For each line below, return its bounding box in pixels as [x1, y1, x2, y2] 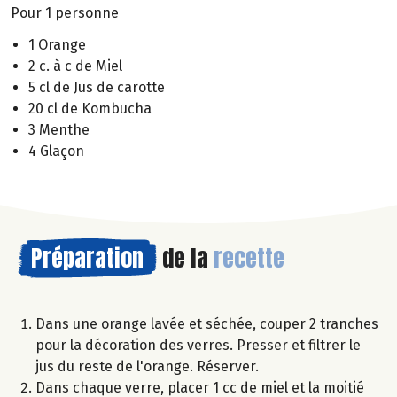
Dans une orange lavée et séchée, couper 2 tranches [35, 315, 378, 333]
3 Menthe [28, 121, 90, 139]
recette [214, 240, 284, 276]
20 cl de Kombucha [28, 100, 152, 118]
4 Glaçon [28, 143, 84, 160]
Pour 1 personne [11, 4, 119, 21]
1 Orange [28, 36, 86, 54]
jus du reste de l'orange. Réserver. [35, 358, 259, 376]
